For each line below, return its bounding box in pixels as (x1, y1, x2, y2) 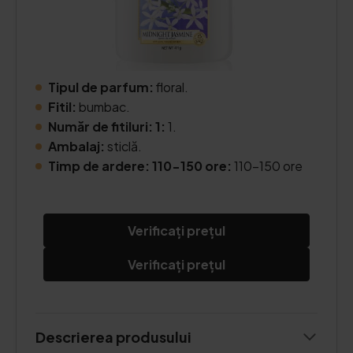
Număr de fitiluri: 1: (48, 118, 165, 135)
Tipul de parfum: (48, 79, 156, 95)
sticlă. (105, 138, 142, 154)
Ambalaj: (48, 138, 105, 154)
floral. (156, 79, 188, 95)
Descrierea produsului (35, 328, 191, 346)
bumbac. (76, 98, 130, 115)
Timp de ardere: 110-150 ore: (48, 158, 234, 174)
